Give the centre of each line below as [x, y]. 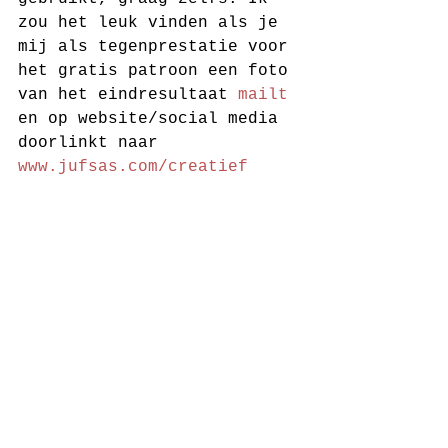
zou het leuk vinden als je [153, 22]
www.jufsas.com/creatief [133, 166]
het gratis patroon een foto [158, 70]
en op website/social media [153, 118]
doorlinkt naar [113, 142]
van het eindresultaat [128, 94]
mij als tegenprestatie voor [158, 46]
